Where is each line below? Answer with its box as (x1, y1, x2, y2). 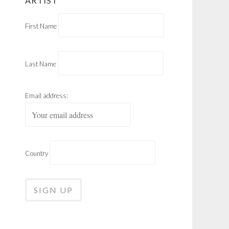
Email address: (25, 91, 68, 100)
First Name (25, 22, 57, 30)
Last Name (25, 60, 56, 68)
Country (25, 149, 48, 157)
